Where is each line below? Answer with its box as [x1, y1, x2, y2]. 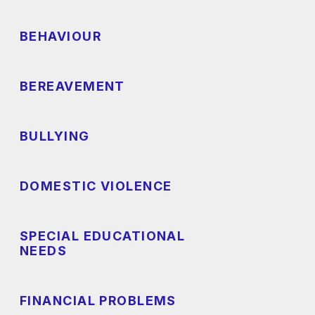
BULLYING [20, 129, 90, 144]
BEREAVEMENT [20, 79, 125, 94]
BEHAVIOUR [20, 29, 101, 44]
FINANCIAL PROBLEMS [20, 293, 176, 309]
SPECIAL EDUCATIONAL [20, 229, 186, 244]
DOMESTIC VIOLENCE [20, 179, 172, 194]
